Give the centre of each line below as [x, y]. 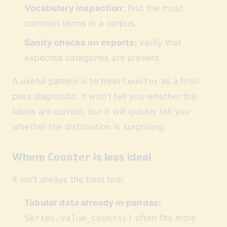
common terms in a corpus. [81, 23]
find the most [154, 8]
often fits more [164, 218]
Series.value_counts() [79, 218]
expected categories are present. [93, 58]
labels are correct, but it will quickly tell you [101, 111]
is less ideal [121, 157]
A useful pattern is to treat [67, 81]
